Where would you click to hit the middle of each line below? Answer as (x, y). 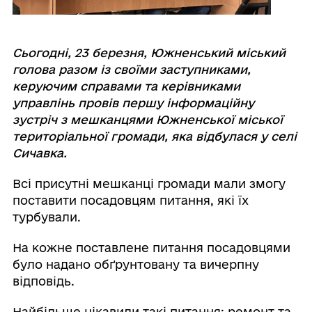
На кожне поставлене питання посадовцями (151, 248)
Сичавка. (39, 153)
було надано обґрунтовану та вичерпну (135, 265)
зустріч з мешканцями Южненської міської (147, 120)
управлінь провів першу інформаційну (133, 103)
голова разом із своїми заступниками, (131, 70)
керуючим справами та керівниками (126, 86)
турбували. (46, 217)
